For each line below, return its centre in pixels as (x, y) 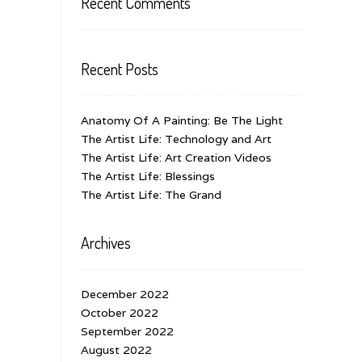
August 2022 (116, 349)
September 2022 (127, 331)
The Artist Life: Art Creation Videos (176, 157)
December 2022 (125, 294)
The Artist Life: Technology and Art (176, 139)
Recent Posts (120, 68)
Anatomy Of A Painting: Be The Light (182, 120)
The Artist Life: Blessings (148, 176)
